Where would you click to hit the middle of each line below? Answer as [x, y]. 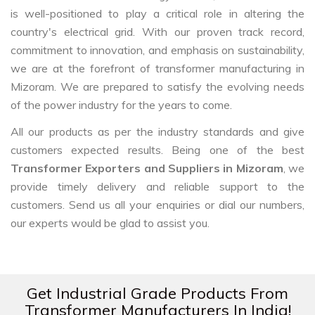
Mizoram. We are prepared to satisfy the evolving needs [157, 86]
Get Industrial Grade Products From [157, 293]
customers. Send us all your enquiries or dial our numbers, [157, 204]
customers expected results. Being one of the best [157, 149]
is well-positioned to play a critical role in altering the [157, 13]
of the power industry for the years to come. [121, 104]
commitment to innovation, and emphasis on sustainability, [157, 50]
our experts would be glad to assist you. [110, 223]
